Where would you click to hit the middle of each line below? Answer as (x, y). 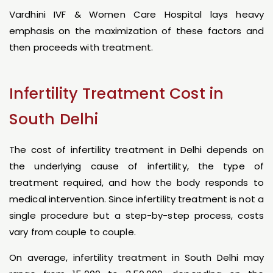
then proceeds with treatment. (81, 48)
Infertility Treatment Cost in (116, 94)
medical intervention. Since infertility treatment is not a (136, 199)
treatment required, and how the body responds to (136, 183)
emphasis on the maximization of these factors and (136, 31)
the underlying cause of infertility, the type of (136, 166)
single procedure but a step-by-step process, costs (136, 216)
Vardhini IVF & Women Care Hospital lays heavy (136, 15)
